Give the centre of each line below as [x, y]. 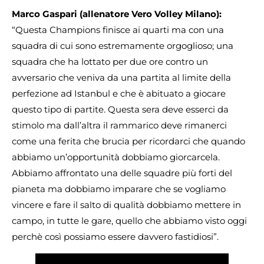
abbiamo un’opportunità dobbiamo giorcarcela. [116, 157]
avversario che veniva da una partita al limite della [121, 77]
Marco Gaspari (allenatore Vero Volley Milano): [117, 14]
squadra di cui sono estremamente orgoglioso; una [123, 45]
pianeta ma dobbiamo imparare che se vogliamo [119, 189]
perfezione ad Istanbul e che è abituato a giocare [119, 93]
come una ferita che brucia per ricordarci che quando [128, 141]
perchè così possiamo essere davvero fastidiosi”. [115, 236]
